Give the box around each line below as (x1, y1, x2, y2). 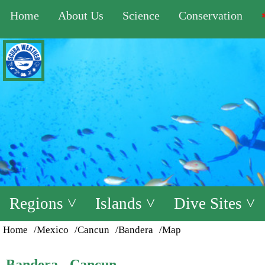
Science (122, 9, 160, 22)
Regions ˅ (9, 195, 76, 212)
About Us (58, 9, 104, 22)
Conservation (179, 9, 243, 22)
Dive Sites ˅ (174, 195, 255, 212)
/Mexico (34, 224, 69, 235)
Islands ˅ (95, 195, 155, 212)
